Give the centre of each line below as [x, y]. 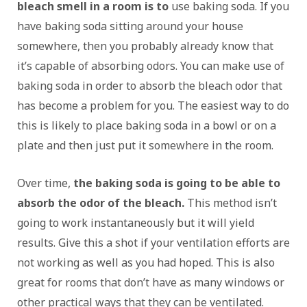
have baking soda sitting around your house [130, 26]
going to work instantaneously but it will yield [136, 222]
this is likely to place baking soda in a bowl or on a [147, 125]
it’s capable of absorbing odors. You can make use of [151, 65]
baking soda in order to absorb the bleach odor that [150, 85]
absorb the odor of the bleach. [101, 202]
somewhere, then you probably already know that [145, 46]
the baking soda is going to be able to [175, 183]
